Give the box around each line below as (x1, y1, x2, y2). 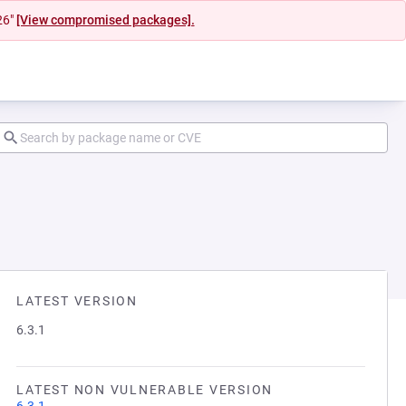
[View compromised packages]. (15, 13, 195, 27)
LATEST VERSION (16, 294, 138, 308)
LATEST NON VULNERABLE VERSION (16, 382, 273, 397)
